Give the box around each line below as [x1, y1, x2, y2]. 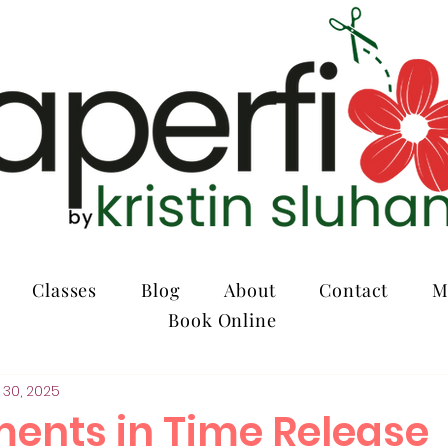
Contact [319, 278, 389, 302]
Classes [31, 278, 98, 302]
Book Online [168, 308, 277, 332]
